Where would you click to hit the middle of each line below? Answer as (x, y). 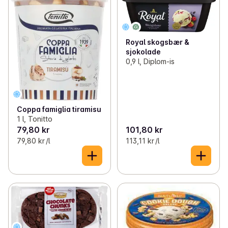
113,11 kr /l (142, 141)
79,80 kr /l (33, 141)
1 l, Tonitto (35, 119)
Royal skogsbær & (157, 42)
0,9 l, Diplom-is (150, 62)
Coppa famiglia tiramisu (59, 109)
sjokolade (143, 52)
